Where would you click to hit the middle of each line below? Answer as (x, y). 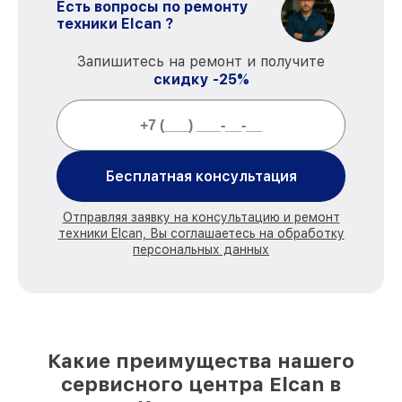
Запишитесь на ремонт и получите (201, 61)
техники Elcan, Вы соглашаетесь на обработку (201, 233)
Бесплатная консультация (201, 176)
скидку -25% (201, 79)
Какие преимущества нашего (201, 361)
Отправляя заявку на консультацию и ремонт (201, 217)
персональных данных (201, 249)
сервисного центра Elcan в (201, 384)
